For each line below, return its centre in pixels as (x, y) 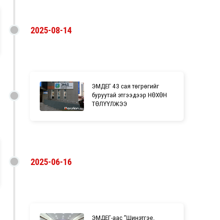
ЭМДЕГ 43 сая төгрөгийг (126, 86)
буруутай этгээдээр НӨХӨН (130, 95)
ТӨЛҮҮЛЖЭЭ (110, 103)
